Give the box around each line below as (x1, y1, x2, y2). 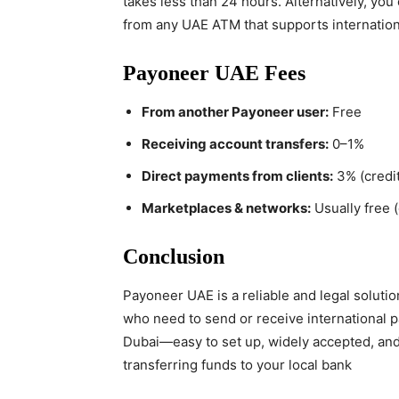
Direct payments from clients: (142, 167, 333, 184)
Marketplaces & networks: (142, 199, 311, 216)
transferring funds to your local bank (123, 356, 352, 373)
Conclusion (123, 245, 224, 268)
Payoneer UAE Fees (123, 61, 305, 85)
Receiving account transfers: (142, 135, 329, 152)
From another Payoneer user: (142, 103, 329, 120)
